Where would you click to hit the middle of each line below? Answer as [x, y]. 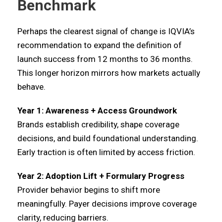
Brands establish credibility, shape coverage [98, 124]
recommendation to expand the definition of [100, 45]
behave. [31, 87]
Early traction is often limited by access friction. [106, 152]
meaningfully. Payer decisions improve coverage [107, 204]
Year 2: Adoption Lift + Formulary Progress [101, 176]
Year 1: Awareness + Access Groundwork [97, 111]
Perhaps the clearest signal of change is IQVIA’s [106, 31]
